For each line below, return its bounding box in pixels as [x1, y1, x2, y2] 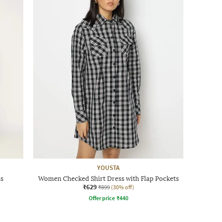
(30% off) [111, 183, 134, 191]
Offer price [88, 194, 115, 202]
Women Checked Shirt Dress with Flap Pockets [38, 174, 179, 182]
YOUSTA [97, 163, 119, 172]
